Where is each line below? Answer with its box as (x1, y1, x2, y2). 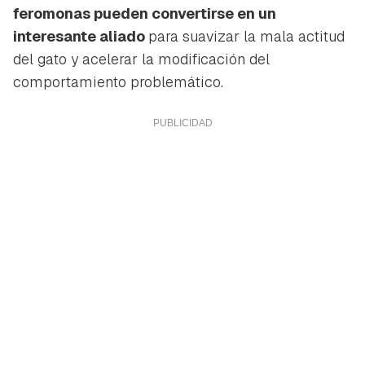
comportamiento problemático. (13, 73, 223, 92)
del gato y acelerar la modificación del (13, 50, 270, 69)
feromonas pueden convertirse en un (13, 4, 276, 24)
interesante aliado (13, 27, 148, 46)
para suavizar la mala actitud (148, 27, 345, 46)
